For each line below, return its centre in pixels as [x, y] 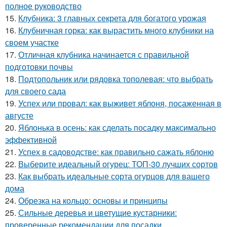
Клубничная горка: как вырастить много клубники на [116, 30]
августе [19, 116]
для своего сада [35, 91]
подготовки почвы [39, 67]
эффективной [31, 140]
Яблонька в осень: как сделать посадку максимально [117, 128]
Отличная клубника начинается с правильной [104, 55]
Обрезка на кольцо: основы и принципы [93, 201]
